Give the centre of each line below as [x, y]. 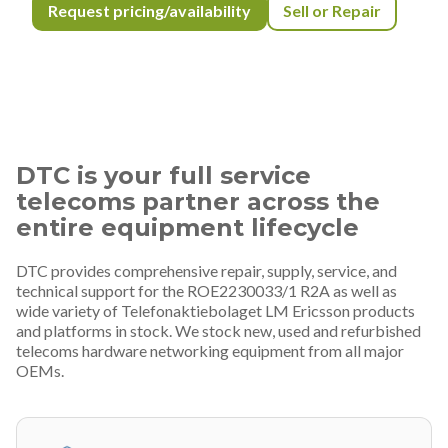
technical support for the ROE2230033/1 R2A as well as [206, 290]
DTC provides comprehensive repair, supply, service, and [206, 270]
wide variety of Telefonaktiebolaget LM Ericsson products [215, 310]
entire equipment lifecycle [187, 227]
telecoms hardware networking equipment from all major [210, 350]
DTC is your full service [163, 175]
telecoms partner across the [198, 201]
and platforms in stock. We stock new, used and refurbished [218, 330]
